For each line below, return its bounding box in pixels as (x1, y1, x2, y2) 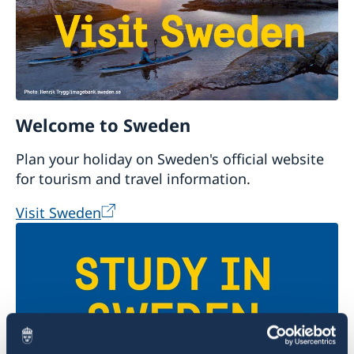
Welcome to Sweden (16, 113, 190, 137)
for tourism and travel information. (16, 169, 250, 189)
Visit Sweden (16, 203, 101, 223)
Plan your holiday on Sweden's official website (16, 149, 324, 169)
